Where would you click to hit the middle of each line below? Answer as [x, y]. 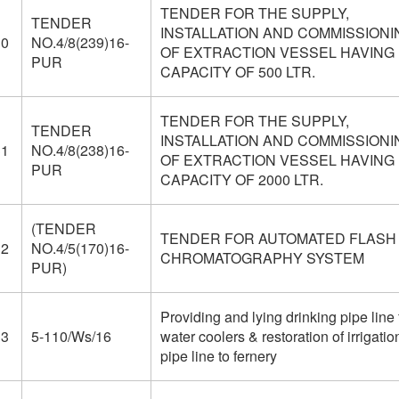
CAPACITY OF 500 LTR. [237, 72]
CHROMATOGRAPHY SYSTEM [262, 258]
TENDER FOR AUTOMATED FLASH [278, 238]
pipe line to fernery [218, 356]
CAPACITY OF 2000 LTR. [241, 179]
